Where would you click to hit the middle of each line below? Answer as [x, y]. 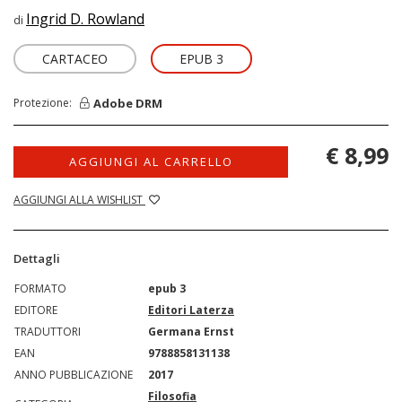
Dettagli [37, 258]
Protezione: [47, 103]
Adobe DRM [128, 103]
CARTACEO [75, 59]
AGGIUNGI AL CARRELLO [151, 162]
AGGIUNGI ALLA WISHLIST [79, 200]
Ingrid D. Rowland [85, 19]
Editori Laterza [191, 310]
